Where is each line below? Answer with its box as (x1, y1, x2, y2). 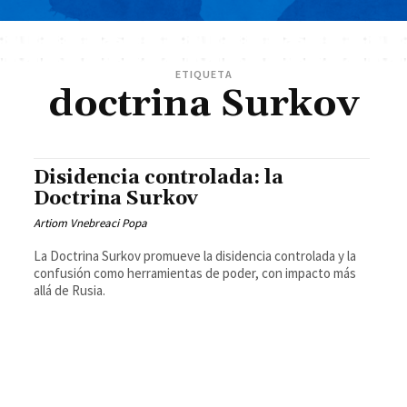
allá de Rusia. (34, 282, 106, 300)
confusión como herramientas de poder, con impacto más (34, 264, 357, 283)
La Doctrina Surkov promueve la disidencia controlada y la (34, 247, 357, 265)
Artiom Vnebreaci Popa (34, 215, 148, 232)
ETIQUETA (174, 67, 233, 82)
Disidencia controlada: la (34, 166, 284, 191)
